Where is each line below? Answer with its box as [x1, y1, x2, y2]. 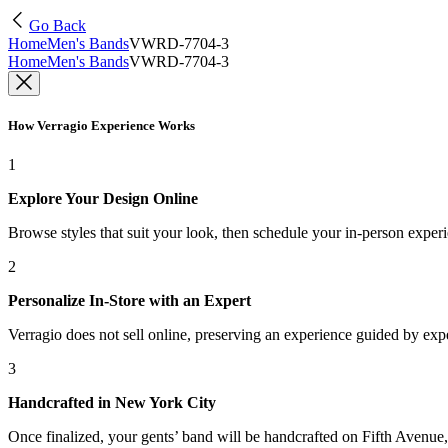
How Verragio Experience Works [8, 118, 195, 134]
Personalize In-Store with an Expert [8, 292, 251, 310]
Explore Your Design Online [8, 190, 198, 208]
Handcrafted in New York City [8, 394, 216, 412]
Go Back [29, 17, 86, 34]
